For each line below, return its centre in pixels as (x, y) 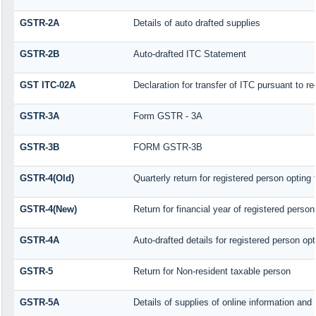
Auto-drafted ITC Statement (189, 54)
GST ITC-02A (47, 85)
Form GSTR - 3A (168, 116)
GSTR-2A (39, 23)
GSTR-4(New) (48, 209)
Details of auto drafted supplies (196, 23)
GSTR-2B (39, 54)
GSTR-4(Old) (47, 178)
